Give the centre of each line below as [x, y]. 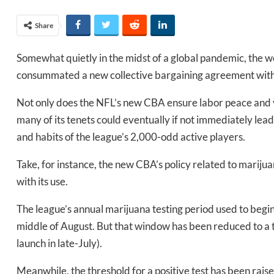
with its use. [43, 182]
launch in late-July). [60, 243]
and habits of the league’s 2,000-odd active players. [132, 137]
